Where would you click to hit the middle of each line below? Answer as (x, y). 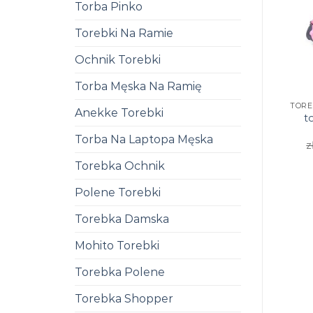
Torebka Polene (120, 272)
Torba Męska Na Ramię (138, 86)
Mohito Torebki (117, 246)
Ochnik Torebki (118, 60)
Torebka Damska (122, 219)
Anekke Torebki (119, 113)
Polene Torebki (118, 192)
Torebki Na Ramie (124, 33)
